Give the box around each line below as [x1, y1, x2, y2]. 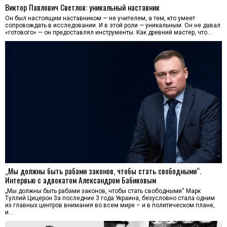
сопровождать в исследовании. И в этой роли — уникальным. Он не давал [5, 22, 220, 29]
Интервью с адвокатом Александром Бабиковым [5, 174, 156, 185]
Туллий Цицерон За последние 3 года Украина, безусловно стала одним [5, 194, 215, 202]
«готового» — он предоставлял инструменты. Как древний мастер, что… [5, 29, 212, 36]
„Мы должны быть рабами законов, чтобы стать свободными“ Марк [5, 187, 201, 195]
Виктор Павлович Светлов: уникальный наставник [5, 2, 160, 13]
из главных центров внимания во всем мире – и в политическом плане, [5, 201, 215, 209]
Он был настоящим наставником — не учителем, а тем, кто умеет [5, 15, 195, 22]
